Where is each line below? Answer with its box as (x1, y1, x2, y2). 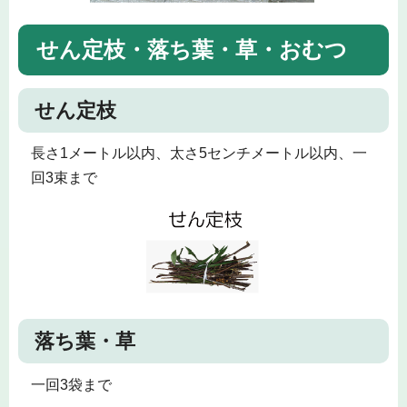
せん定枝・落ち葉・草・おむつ (36, 37, 347, 63)
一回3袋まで (30, 376, 112, 392)
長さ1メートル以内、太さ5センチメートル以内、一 (30, 144, 367, 161)
